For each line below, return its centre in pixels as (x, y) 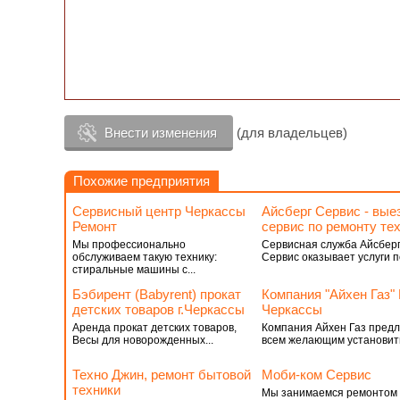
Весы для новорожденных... (143, 340)
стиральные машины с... (134, 270)
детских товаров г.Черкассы (158, 309)
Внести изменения (161, 133)
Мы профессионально (129, 245)
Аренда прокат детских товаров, (154, 328)
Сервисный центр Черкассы (159, 211)
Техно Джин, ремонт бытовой (162, 375)
